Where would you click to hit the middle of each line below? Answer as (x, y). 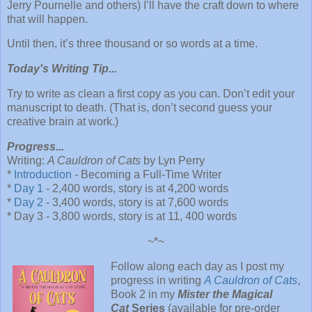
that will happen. (47, 19)
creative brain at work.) (63, 122)
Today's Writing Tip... (62, 69)
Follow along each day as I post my (197, 266)
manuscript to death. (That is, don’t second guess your (140, 108)
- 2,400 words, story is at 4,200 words (136, 188)
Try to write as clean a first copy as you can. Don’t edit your (151, 94)
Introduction (43, 174)
